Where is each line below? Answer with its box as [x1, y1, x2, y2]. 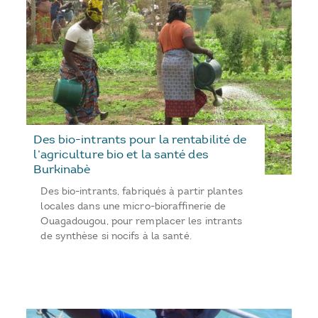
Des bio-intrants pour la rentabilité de [33, 131, 247, 146]
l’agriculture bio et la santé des [33, 146, 209, 161]
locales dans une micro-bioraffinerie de [40, 199, 226, 212]
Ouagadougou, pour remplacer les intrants [40, 214, 243, 227]
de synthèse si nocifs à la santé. [40, 229, 192, 242]
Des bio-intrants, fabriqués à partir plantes [40, 185, 243, 197]
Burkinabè [33, 161, 91, 176]
